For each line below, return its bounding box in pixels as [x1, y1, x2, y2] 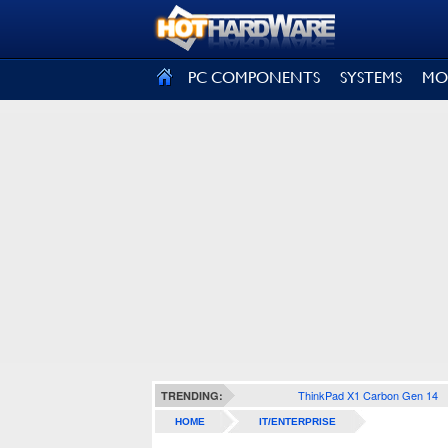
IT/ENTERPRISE [259, 416, 336, 427]
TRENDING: [161, 388, 223, 403]
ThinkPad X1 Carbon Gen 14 [297, 387, 438, 403]
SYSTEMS [340, 68, 402, 87]
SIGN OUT [15, 17, 102, 37]
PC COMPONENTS [188, 68, 320, 87]
